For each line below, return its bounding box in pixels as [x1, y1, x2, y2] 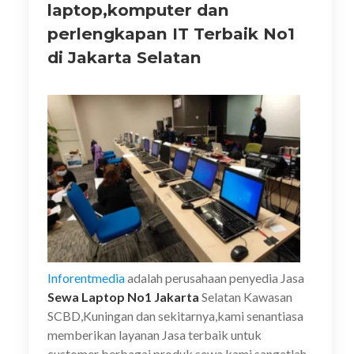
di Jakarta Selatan [47, 47, 201, 67]
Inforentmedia [47, 270, 125, 285]
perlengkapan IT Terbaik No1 [47, 24, 295, 43]
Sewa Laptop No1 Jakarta [47, 289, 199, 304]
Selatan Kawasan [199, 289, 292, 304]
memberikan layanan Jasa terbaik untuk [47, 327, 262, 342]
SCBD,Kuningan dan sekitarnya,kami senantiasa [47, 308, 303, 323]
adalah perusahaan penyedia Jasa [125, 270, 304, 285]
